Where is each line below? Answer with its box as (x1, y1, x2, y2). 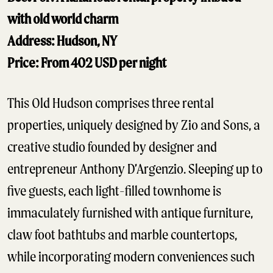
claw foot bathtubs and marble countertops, (7, 227, 237, 243)
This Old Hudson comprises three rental (7, 95, 214, 112)
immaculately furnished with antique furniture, (7, 205, 253, 221)
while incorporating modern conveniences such (7, 249, 255, 265)
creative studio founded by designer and (7, 139, 217, 155)
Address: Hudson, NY (7, 33, 117, 49)
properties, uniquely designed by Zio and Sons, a (7, 117, 260, 133)
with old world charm (7, 11, 118, 27)
